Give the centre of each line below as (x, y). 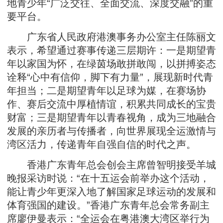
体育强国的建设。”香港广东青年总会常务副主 (108, 205)
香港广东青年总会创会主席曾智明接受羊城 (111, 165)
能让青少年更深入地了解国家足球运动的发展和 (111, 192)
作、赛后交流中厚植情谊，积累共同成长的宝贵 (111, 104)
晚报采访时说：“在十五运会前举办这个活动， (108, 178)
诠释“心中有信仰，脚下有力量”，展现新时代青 (110, 77)
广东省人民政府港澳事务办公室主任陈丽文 (111, 37)
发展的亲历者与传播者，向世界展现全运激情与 (111, 131)
